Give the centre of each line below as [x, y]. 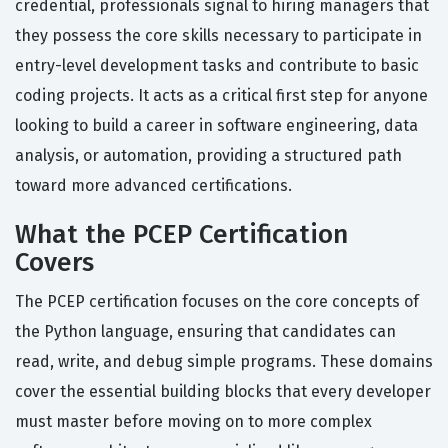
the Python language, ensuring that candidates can [205, 332]
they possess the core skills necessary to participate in [218, 36]
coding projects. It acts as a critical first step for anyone [221, 96]
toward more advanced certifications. [153, 186]
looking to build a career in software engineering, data [216, 126]
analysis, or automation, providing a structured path [208, 156]
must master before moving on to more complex [193, 422]
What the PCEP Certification [181, 235]
